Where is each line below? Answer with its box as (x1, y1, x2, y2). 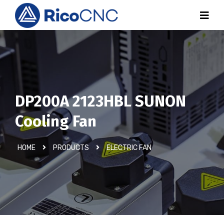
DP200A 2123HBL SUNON (15, 92, 186, 110)
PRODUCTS (53, 143, 89, 152)
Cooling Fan (15, 112, 96, 130)
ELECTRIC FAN (106, 143, 151, 152)
